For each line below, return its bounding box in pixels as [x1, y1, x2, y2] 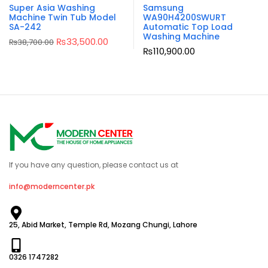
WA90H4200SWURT [143, 11, 226, 23]
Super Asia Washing [9, 1, 95, 14]
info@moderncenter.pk [9, 181, 95, 192]
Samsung [143, 1, 184, 14]
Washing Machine [143, 30, 220, 42]
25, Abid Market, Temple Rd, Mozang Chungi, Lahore [9, 220, 197, 230]
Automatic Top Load [143, 20, 233, 33]
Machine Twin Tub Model [9, 11, 116, 23]
